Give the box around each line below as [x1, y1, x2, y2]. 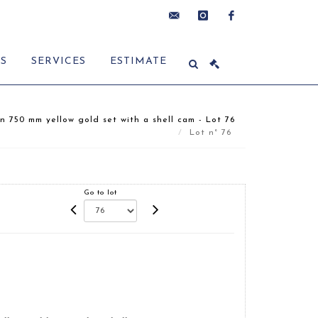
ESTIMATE [110, 56, 167, 67]
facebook [217, 42, 263, 51]
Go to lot [84, 189, 118, 197]
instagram [189, 42, 239, 51]
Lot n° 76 [190, 128, 235, 138]
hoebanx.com [160, 73, 224, 82]
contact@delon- [160, 42, 240, 51]
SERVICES [31, 56, 86, 67]
